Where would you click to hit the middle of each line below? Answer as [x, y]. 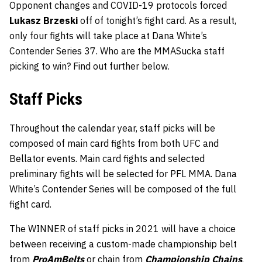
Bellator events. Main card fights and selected [107, 159]
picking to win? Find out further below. [89, 66]
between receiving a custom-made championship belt [123, 244]
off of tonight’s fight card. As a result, [157, 21]
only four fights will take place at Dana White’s [108, 36]
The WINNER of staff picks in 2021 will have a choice [123, 229]
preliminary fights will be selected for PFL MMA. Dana [123, 174]
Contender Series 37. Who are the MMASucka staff [117, 51]
